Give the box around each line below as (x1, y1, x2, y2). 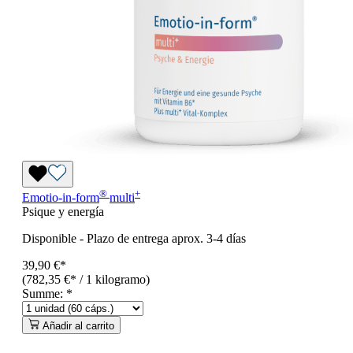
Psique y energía (22, 205, 104, 219)
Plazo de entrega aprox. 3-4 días (87, 232, 246, 246)
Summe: (22, 287, 66, 301)
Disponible (22, 232, 76, 246)
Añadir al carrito (43, 320, 114, 333)
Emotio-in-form (22, 191, 99, 205)
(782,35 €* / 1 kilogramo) (22, 273, 150, 287)
